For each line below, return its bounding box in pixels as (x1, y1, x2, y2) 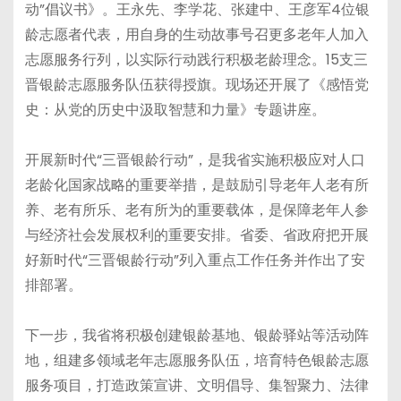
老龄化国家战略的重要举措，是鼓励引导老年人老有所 (24, 174, 369, 195)
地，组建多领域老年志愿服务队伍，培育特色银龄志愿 (24, 349, 369, 371)
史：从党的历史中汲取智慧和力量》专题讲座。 (24, 98, 326, 120)
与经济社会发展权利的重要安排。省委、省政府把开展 (24, 224, 369, 245)
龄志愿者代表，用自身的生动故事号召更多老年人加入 (24, 23, 369, 45)
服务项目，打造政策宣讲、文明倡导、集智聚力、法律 (24, 374, 369, 396)
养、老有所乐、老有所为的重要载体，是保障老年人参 (24, 199, 369, 220)
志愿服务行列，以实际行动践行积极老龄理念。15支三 (24, 48, 368, 70)
